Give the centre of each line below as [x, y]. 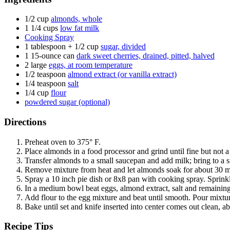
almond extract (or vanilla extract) [122, 74]
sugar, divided [123, 47]
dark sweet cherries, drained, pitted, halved [146, 56]
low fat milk [80, 28]
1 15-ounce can [50, 56]
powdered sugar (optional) [67, 102]
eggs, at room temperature [91, 65]
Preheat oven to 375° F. [63, 142]
